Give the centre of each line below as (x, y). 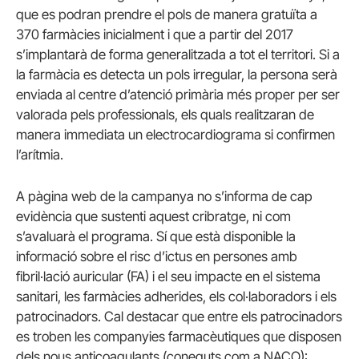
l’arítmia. (40, 155)
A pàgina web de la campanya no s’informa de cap (164, 196)
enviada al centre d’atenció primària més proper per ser (178, 95)
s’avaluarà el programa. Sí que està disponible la (156, 236)
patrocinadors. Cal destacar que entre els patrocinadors (179, 316)
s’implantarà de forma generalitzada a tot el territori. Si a (178, 55)
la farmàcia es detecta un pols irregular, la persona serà (177, 75)
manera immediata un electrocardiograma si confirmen (175, 135)
